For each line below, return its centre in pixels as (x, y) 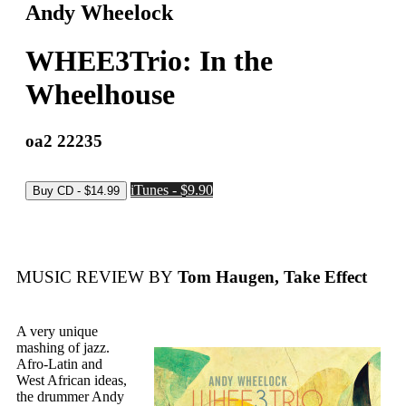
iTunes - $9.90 (172, 189)
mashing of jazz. (63, 348)
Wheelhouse (100, 95)
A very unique (57, 332)
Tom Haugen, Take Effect (270, 277)
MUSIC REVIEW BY (95, 277)
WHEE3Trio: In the (149, 61)
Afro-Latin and (59, 364)
